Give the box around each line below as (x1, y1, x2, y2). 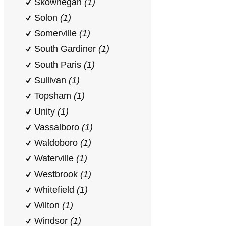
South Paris (34, 60, 84, 70)
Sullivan (34, 75, 69, 85)
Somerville (34, 28, 79, 38)
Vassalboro (34, 122, 82, 132)
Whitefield (34, 185, 77, 195)
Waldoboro (34, 138, 80, 148)
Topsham (34, 91, 74, 101)
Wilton (34, 200, 62, 210)
